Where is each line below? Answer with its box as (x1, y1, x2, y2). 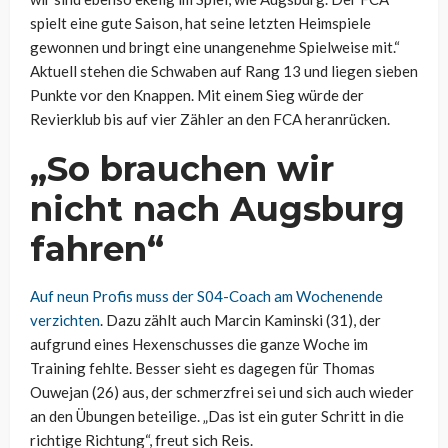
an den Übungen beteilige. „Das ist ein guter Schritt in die (30, 407, 404, 426)
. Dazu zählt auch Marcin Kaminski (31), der (100, 311, 381, 330)
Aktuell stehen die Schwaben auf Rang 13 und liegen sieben (30, 62, 418, 81)
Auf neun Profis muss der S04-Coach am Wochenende (30, 287, 383, 306)
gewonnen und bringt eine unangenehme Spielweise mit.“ (30, 38, 400, 57)
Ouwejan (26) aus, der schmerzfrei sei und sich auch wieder (30, 383, 414, 402)
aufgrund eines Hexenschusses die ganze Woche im (30, 335, 368, 354)
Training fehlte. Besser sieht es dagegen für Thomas (30, 359, 375, 378)
